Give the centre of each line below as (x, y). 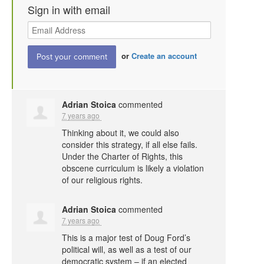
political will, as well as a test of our (127, 249)
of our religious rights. (102, 180)
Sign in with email (69, 10)
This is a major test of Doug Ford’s (126, 237)
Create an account (164, 56)
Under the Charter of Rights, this (122, 156)
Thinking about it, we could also (121, 133)
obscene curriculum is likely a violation (133, 168)
